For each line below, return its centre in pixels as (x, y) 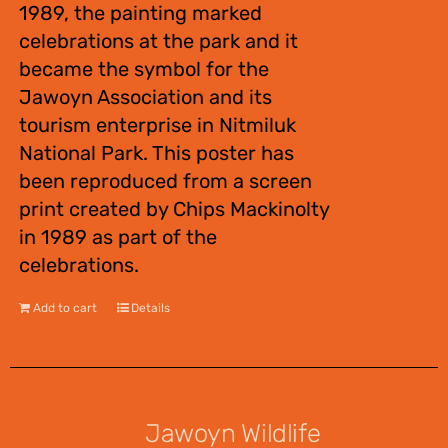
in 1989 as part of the (117, 237)
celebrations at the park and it (158, 41)
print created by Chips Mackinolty (173, 209)
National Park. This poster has (156, 153)
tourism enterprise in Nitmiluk (157, 125)
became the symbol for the (143, 69)
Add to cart (64, 308)
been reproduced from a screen (165, 181)
